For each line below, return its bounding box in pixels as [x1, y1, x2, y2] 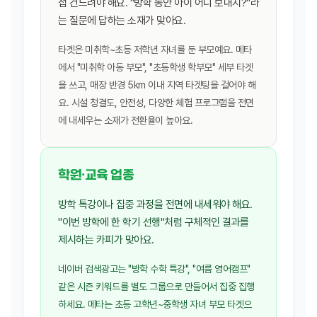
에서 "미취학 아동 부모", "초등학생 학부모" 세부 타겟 [58, 62, 253, 74]
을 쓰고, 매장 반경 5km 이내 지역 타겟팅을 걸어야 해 [58, 79, 255, 91]
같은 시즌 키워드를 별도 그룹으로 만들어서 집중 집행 [58, 281, 255, 293]
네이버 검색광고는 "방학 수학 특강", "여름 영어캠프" [58, 263, 250, 275]
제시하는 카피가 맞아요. [58, 234, 154, 247]
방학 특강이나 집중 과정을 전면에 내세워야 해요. [58, 198, 253, 212]
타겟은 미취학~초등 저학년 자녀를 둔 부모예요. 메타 [58, 44, 252, 56]
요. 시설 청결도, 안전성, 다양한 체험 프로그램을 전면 [58, 97, 254, 109]
